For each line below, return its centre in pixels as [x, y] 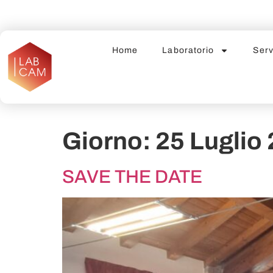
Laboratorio [188, 50]
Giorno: [109, 141]
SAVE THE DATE [132, 177]
